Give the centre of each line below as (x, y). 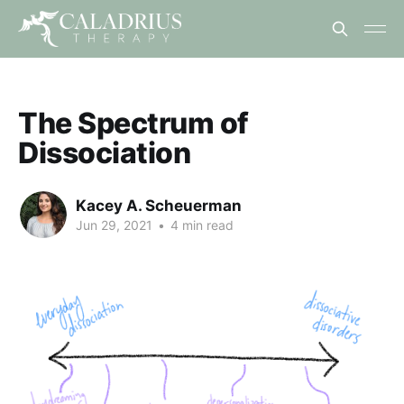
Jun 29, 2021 (114, 225)
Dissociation (105, 153)
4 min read (200, 225)
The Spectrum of (133, 123)
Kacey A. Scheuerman (159, 205)
